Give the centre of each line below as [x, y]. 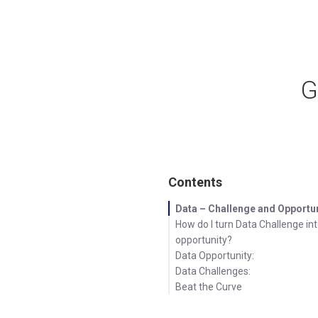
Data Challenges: [213, 271]
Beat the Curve [209, 286]
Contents [196, 182]
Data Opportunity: [215, 255]
